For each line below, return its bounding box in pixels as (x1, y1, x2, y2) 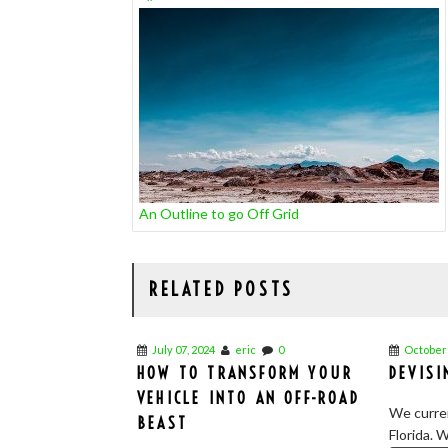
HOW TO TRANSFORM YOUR (137, 363, 354, 383)
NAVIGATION (131, 13, 257, 38)
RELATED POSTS (149, 278, 294, 301)
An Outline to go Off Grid (139, 205, 299, 222)
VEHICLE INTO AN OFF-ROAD (137, 388, 360, 408)
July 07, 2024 (152, 343, 215, 356)
